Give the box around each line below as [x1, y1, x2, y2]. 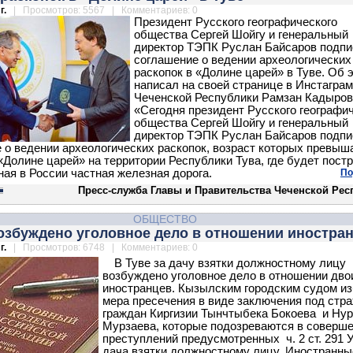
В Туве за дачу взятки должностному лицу [114, 257, 346, 269]
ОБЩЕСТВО [132, 213, 197, 225]
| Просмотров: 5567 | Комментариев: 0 [9, 5, 198, 16]
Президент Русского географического [134, 16, 337, 28]
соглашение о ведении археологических [134, 54, 351, 66]
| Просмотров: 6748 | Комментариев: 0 [9, 242, 198, 253]
